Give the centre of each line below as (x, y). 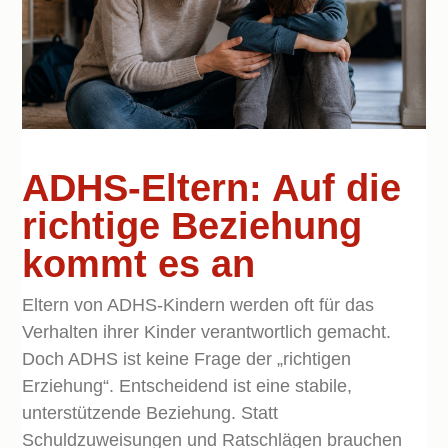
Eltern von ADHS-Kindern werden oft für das (198, 305)
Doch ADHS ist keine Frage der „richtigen (187, 359)
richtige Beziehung (192, 226)
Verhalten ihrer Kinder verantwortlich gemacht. (207, 332)
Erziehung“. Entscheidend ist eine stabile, (187, 386)
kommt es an (139, 264)
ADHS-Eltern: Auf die (212, 188)
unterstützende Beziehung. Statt (150, 413)
